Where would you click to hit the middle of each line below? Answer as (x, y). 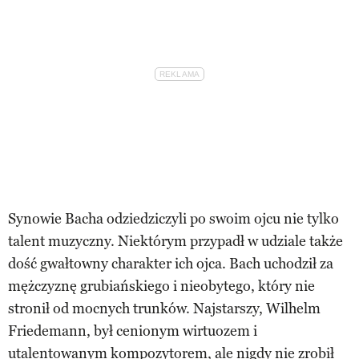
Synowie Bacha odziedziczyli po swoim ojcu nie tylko (173, 218)
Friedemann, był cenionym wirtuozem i (133, 331)
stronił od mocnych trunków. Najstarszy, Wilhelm (164, 308)
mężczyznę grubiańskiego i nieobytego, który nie (161, 286)
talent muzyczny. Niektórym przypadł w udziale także (175, 241)
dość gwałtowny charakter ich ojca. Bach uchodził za (171, 263)
